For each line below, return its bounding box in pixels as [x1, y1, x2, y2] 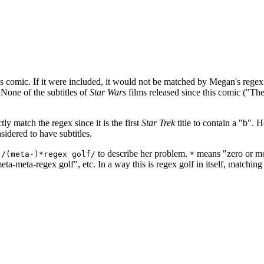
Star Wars [90, 87, 126, 98]
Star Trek [141, 118, 175, 128]
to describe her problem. [95, 148, 190, 159]
